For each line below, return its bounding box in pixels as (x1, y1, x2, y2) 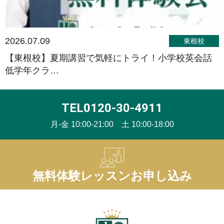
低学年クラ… (5, 65, 59, 75)
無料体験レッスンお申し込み (32, 169, 192, 183)
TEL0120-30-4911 (61, 101, 162, 115)
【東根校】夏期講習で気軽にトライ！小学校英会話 (5, 53, 212, 63)
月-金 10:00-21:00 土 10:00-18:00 (50, 120, 174, 128)
